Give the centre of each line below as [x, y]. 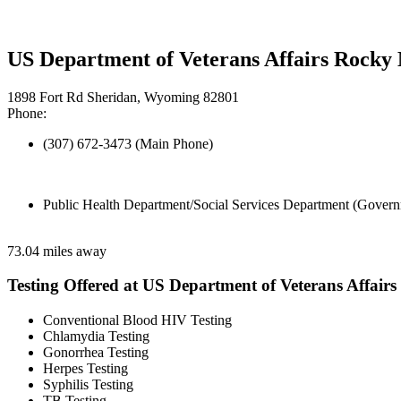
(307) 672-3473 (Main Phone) [128, 143]
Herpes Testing [85, 369]
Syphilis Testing [88, 385]
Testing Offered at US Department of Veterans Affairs [202, 286]
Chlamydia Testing [96, 337]
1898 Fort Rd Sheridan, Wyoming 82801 [123, 97]
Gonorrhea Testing [96, 353]
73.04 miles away [57, 251]
